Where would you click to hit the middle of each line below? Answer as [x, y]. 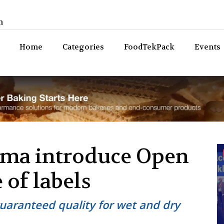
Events [207, 47]
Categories [83, 47]
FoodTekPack [149, 47]
